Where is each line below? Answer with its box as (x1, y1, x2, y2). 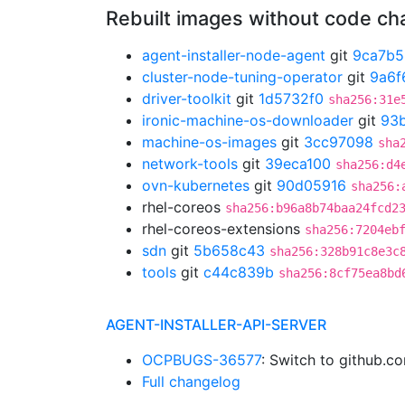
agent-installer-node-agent (142, 46, 325, 64)
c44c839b (203, 263, 274, 281)
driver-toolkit (142, 89, 231, 108)
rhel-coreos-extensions (142, 220, 305, 238)
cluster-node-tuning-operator (142, 68, 343, 86)
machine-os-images (142, 133, 277, 151)
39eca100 (265, 155, 331, 173)
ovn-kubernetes (142, 176, 250, 194)
